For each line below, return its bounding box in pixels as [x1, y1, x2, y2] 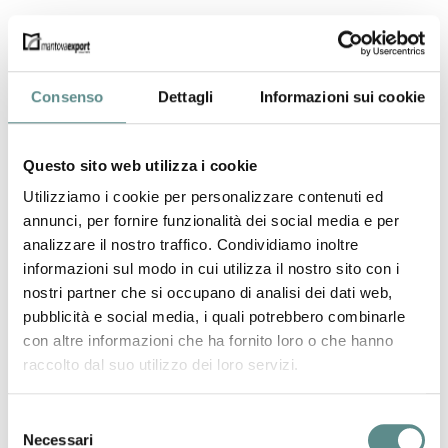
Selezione [7, 410, 72, 428]
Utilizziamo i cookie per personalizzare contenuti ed [23, 188, 383, 206]
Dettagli [158, 87, 213, 105]
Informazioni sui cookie [259, 87, 425, 105]
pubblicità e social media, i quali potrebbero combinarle [23, 308, 405, 326]
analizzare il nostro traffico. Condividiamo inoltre [23, 236, 359, 254]
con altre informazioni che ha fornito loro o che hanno [23, 332, 393, 350]
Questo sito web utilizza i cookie [23, 156, 258, 174]
